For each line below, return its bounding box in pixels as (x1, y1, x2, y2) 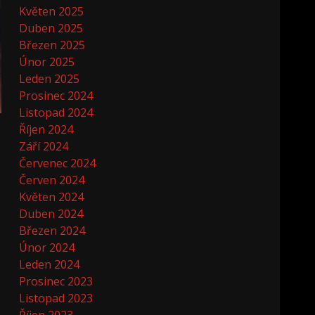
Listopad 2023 (19, 290, 94, 306)
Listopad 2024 (19, 105, 94, 120)
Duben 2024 (19, 206, 84, 221)
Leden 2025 (19, 71, 80, 86)
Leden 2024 (19, 257, 80, 272)
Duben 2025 (19, 20, 84, 36)
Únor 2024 (19, 240, 75, 255)
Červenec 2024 (19, 155, 96, 171)
